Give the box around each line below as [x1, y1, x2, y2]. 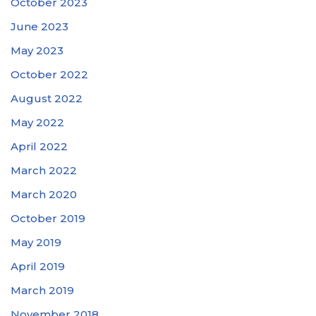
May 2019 [11, 235, 61, 249]
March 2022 [11, 163, 77, 177]
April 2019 [11, 259, 65, 273]
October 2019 [11, 211, 85, 225]
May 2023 [11, 43, 63, 57]
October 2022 [11, 67, 88, 81]
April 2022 [11, 139, 68, 153]
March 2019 [11, 283, 74, 297]
